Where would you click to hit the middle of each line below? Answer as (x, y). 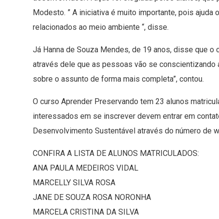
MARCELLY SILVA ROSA (74, 183)
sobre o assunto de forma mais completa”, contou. (118, 79)
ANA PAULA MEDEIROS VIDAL (86, 168)
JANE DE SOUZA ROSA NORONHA (92, 197)
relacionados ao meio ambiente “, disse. (101, 27)
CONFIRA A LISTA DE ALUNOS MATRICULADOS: (116, 153)
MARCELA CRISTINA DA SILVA (86, 212)
